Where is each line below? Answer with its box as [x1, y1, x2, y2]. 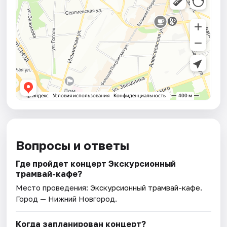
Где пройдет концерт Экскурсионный [16, 159, 176, 169]
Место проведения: [16, 183, 91, 193]
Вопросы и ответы [16, 138, 130, 153]
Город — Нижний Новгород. [16, 194, 118, 204]
